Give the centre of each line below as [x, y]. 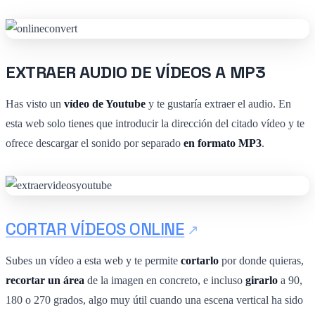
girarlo [262, 280]
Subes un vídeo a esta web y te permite [93, 260]
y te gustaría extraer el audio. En [218, 103]
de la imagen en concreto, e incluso [165, 280]
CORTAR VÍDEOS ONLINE [95, 229]
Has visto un [35, 103]
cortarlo [201, 260]
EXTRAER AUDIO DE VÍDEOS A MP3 [136, 72]
